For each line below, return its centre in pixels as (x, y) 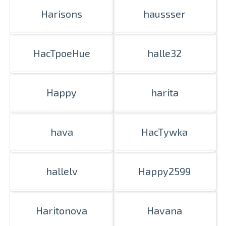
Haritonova (62, 210)
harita (164, 92)
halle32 (164, 53)
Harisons (62, 14)
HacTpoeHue (62, 53)
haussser (164, 14)
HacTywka (164, 132)
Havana (164, 210)
